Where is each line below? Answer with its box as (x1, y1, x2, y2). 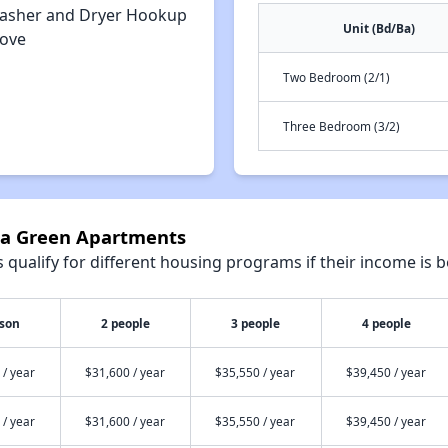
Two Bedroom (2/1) (283, 69, 390, 85)
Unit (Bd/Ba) (343, 20, 415, 36)
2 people (100, 315, 150, 331)
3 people (231, 315, 281, 331)
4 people (362, 315, 412, 331)
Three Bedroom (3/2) (283, 118, 400, 134)
